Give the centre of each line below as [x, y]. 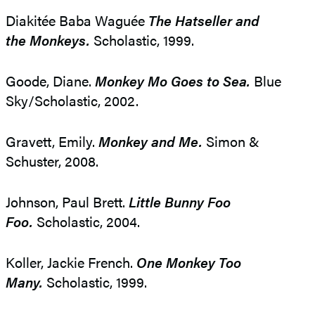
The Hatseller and [204, 20]
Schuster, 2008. [52, 161]
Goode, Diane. [50, 81]
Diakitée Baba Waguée [77, 20]
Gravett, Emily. [52, 141]
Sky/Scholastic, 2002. [72, 101]
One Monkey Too [189, 262]
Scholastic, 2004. [86, 221]
